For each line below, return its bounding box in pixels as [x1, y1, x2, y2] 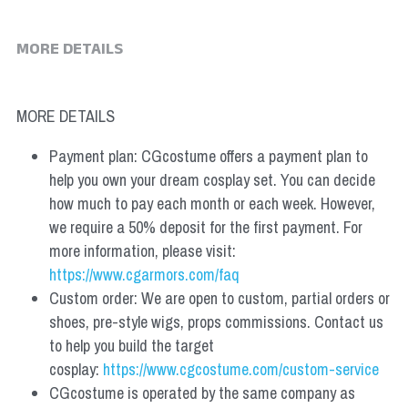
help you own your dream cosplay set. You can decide [48, 168, 375, 192]
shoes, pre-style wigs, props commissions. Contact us [48, 311, 383, 334]
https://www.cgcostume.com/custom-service [102, 358, 379, 382]
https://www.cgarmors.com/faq [48, 263, 240, 287]
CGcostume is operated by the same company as [48, 382, 355, 405]
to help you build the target [48, 334, 214, 358]
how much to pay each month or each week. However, [48, 192, 375, 216]
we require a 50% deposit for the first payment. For [48, 216, 362, 240]
